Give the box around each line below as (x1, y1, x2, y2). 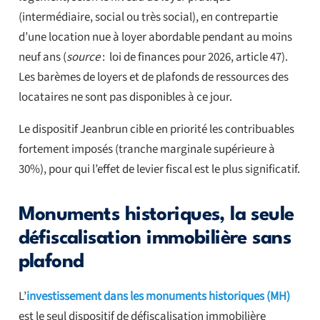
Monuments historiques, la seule (18, 206, 294, 225)
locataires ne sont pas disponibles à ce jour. (18, 89, 232, 106)
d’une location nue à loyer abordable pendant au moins (18, 29, 292, 46)
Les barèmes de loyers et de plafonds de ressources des (18, 69, 289, 86)
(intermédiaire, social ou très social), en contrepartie (18, 9, 278, 26)
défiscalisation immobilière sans (18, 229, 291, 249)
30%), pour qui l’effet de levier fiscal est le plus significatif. (18, 161, 300, 179)
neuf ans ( (18, 49, 66, 66)
